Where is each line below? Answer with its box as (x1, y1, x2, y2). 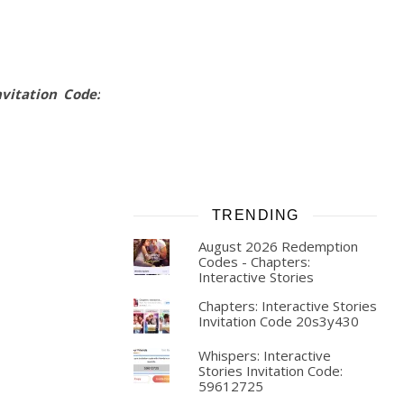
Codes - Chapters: (197, 252, 310, 271)
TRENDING (211, 207, 299, 223)
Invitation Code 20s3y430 (197, 312, 359, 330)
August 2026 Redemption (197, 237, 358, 255)
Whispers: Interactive (197, 346, 331, 364)
